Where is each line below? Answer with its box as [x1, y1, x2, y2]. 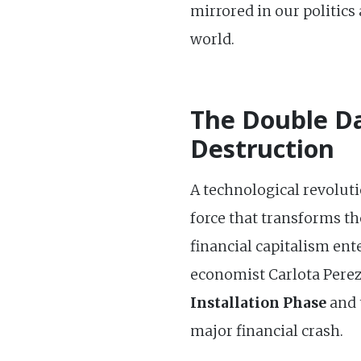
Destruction [190, 131, 334, 165]
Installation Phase [190, 293, 326, 312]
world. [190, 30, 234, 48]
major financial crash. [190, 322, 343, 340]
